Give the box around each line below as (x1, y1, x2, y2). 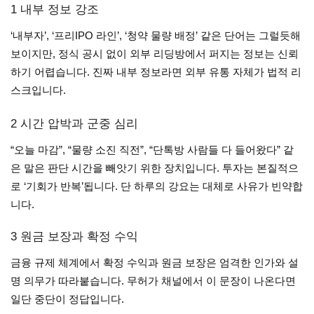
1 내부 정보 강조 (11, 3, 99, 16)
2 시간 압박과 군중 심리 (11, 117, 138, 130)
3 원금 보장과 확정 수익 (11, 230, 138, 243)
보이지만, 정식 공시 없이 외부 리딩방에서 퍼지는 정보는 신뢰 (11, 48, 299, 60)
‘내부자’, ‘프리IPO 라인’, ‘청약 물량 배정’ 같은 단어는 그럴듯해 (11, 29, 301, 41)
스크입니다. (11, 84, 66, 96)
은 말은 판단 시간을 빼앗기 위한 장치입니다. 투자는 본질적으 (11, 162, 299, 174)
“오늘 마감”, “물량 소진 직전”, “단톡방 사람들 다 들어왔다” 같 (11, 144, 294, 156)
